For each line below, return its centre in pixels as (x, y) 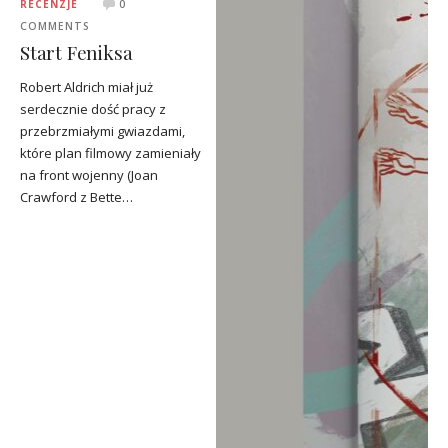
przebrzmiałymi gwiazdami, (102, 130)
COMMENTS (55, 25)
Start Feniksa (76, 53)
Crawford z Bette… (76, 196)
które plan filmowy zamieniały (110, 152)
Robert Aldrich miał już (86, 86)
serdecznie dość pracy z (93, 108)
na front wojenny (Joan (89, 174)
